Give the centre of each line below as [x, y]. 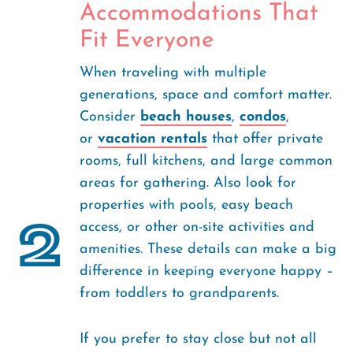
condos [263, 117]
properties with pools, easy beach [186, 205]
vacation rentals [152, 139]
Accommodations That [199, 14]
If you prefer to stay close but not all [198, 339]
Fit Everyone [147, 41]
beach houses [186, 117]
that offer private [265, 139]
